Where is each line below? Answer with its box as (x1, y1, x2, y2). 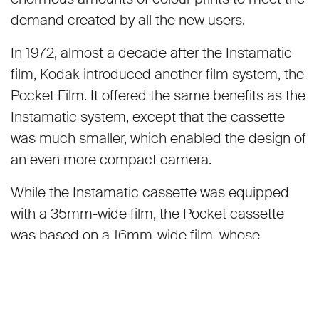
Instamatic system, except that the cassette (11, 107, 285, 126)
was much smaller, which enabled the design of (11, 128, 306, 147)
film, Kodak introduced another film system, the (11, 64, 304, 83)
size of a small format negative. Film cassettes (11, 268, 298, 287)
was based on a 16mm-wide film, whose (11, 225, 260, 244)
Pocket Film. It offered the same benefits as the (11, 85, 305, 105)
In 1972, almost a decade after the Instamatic (11, 43, 292, 62)
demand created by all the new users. (11, 10, 245, 29)
